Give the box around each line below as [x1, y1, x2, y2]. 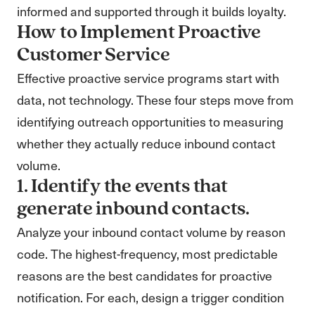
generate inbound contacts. [17, 200, 250, 219]
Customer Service [17, 46, 170, 65]
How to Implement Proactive [17, 23, 261, 43]
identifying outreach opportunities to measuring [17, 112, 283, 130]
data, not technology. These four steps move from [17, 91, 294, 108]
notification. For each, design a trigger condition [17, 288, 284, 306]
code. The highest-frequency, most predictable [17, 245, 278, 262]
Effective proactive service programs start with [17, 69, 279, 86]
